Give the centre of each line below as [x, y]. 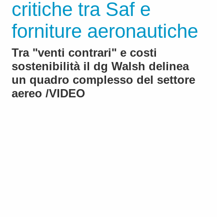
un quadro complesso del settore [103, 80]
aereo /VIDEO [48, 93]
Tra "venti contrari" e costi [84, 53]
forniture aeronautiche [105, 31]
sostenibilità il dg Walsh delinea [100, 66]
